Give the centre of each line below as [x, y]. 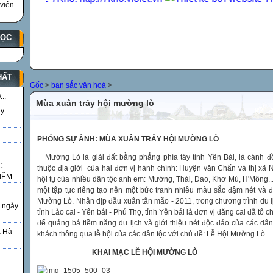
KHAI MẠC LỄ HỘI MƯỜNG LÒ [145, 252]
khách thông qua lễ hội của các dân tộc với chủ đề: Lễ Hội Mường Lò [151, 234]
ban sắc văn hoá [79, 85]
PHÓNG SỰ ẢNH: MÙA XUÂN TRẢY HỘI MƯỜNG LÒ [128, 139]
